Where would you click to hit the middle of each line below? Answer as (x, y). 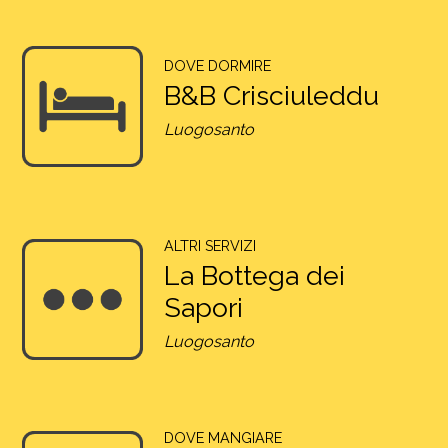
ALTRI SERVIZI (209, 245)
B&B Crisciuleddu (271, 96)
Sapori (203, 307)
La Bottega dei (254, 275)
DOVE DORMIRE (217, 65)
